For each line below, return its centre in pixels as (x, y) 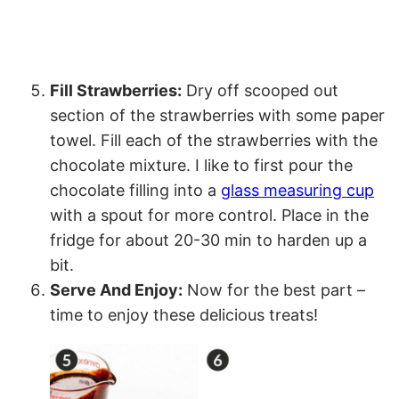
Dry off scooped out (260, 91)
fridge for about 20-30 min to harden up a (208, 240)
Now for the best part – (274, 290)
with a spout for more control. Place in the (209, 216)
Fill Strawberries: (116, 91)
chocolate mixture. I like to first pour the (201, 166)
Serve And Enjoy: (116, 290)
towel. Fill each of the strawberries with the (214, 141)
